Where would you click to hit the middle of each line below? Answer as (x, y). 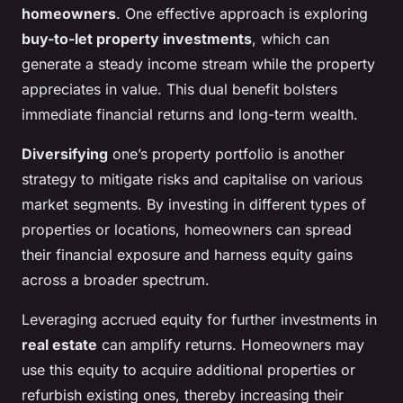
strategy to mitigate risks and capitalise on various (192, 179)
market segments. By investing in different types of (194, 205)
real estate (59, 345)
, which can (291, 39)
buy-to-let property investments (137, 39)
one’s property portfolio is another (226, 154)
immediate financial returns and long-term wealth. (190, 115)
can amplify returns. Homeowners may (231, 345)
